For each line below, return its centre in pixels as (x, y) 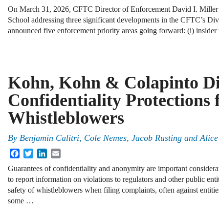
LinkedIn (61, 153)
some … (21, 201)
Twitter (44, 153)
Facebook (35, 153)
